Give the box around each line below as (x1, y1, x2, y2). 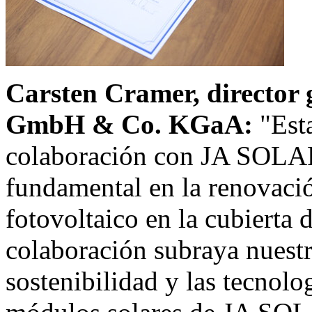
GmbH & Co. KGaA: (6, 109, 260, 139)
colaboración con (6, 140, 201, 171)
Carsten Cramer (6, 77, 193, 108)
